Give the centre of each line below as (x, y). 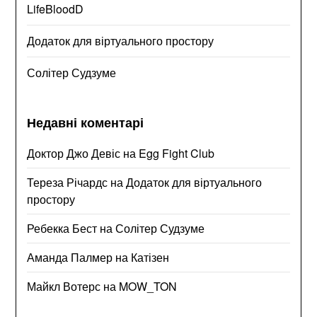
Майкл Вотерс (64, 286)
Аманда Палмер (70, 257)
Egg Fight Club (177, 153)
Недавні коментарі (86, 122)
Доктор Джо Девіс (74, 153)
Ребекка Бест (62, 228)
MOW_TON (148, 286)
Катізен (150, 257)
